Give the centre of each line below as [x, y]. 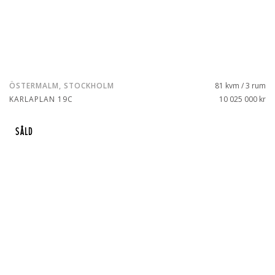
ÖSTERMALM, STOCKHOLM [62, 86]
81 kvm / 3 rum [240, 86]
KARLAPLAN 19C [41, 99]
